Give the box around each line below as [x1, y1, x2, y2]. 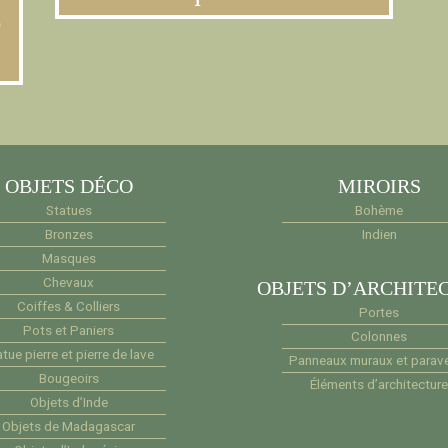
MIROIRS [337, 175, 421, 198]
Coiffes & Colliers [17, 299, 121, 315]
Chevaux [43, 275, 95, 291]
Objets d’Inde [29, 395, 108, 411]
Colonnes [351, 329, 408, 345]
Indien [361, 227, 397, 243]
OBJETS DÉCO [4, 175, 133, 198]
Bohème [355, 203, 404, 219]
